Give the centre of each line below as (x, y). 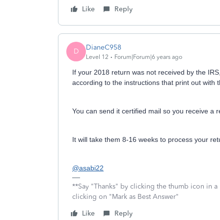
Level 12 (97, 57)
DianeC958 (104, 47)
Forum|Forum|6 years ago (148, 57)
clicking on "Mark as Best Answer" (125, 197)
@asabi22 (88, 168)
